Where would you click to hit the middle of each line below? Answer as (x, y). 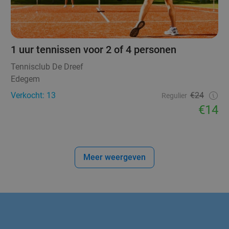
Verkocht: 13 (33, 95)
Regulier (174, 95)
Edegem (26, 79)
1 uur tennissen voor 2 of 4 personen (94, 49)
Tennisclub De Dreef (47, 66)
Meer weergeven (114, 157)
